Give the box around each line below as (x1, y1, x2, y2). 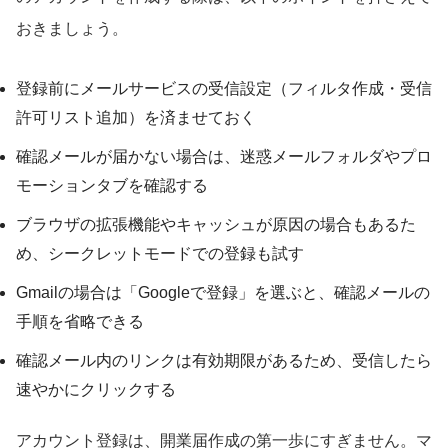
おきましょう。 (16, 19, 128, 37)
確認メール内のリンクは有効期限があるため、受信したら (16, 351, 432, 369)
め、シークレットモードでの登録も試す (16, 244, 304, 262)
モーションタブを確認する (16, 176, 208, 194)
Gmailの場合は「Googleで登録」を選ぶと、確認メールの (16, 283, 430, 301)
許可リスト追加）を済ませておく (16, 108, 256, 126)
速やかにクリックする (16, 380, 176, 398)
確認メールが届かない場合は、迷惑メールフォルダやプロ (16, 147, 432, 165)
